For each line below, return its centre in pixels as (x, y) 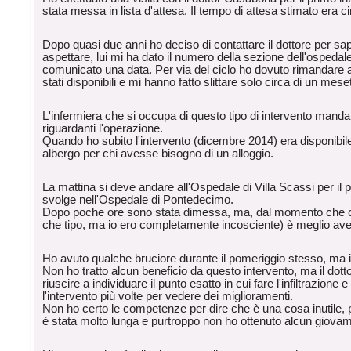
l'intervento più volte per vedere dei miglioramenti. (168, 297)
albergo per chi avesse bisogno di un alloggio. (158, 154)
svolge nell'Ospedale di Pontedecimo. (138, 200)
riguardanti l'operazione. (103, 129)
